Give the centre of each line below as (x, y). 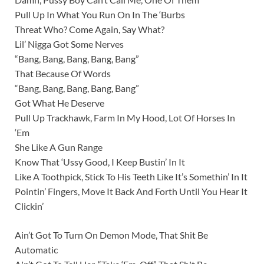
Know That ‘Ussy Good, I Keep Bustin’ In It (100, 162)
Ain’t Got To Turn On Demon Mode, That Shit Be (111, 235)
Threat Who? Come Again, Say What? (90, 29)
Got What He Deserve (60, 103)
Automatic (36, 250)
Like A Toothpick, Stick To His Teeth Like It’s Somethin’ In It (131, 177)
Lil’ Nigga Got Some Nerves (69, 44)
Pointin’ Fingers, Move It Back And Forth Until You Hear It (131, 192)
